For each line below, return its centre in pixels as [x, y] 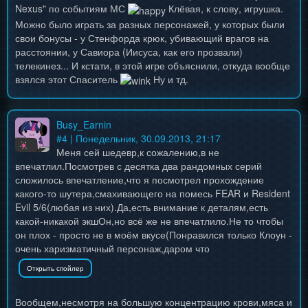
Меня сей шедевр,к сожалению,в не [138, 152]
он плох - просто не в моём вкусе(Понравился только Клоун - [154, 235]
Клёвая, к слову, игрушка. [224, 9]
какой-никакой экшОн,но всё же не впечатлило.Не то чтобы [149, 221]
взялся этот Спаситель [68, 79]
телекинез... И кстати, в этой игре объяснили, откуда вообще [153, 65]
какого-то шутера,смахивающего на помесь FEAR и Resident [153, 194]
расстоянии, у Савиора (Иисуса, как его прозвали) [129, 51]
